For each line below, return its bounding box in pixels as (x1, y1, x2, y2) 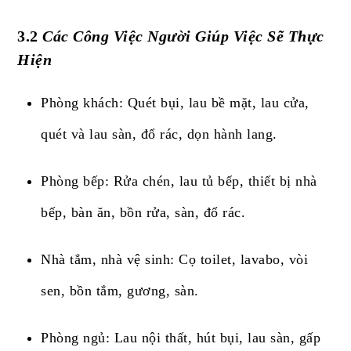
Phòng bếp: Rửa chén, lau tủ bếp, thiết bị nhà (41, 173, 317, 190)
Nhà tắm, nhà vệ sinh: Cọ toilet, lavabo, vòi (41, 251, 309, 268)
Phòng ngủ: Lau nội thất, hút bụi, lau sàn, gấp (41, 330, 321, 346)
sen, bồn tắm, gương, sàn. (41, 283, 199, 299)
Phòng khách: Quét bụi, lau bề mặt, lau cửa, (41, 95, 309, 111)
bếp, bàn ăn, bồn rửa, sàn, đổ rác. (41, 204, 246, 221)
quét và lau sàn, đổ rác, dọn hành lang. (41, 126, 277, 143)
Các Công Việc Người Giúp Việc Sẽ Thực (42, 27, 324, 45)
